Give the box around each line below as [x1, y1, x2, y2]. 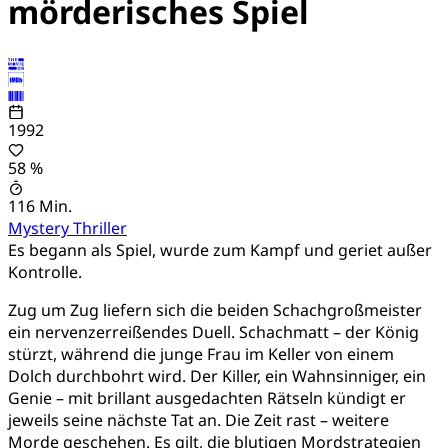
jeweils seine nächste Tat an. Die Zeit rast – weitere [8, 408, 389, 431]
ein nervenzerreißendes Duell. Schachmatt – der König [8, 320, 419, 343]
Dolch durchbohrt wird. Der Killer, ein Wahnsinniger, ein [8, 364, 426, 387]
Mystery [8, 216, 73, 239]
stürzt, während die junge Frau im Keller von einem [8, 342, 394, 365]
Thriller [73, 216, 127, 239]
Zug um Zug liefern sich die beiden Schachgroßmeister [8, 298, 422, 321]
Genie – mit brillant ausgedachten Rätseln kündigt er [8, 386, 406, 409]
